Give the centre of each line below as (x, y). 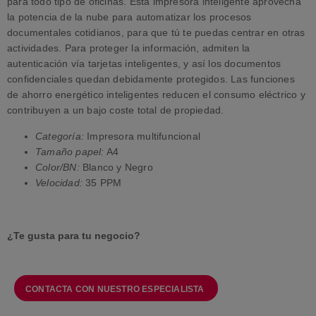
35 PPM (102, 182)
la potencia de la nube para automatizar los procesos (129, 17)
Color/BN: (57, 167)
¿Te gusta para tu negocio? (74, 236)
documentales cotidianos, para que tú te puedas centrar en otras (156, 33)
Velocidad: (59, 182)
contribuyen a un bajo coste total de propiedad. (116, 110)
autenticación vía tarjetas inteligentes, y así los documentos (144, 64)
